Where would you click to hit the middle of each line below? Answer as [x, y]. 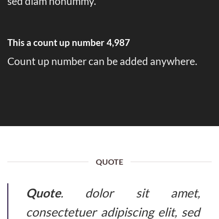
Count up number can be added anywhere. [102, 61]
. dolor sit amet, [130, 193]
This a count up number [57, 42]
